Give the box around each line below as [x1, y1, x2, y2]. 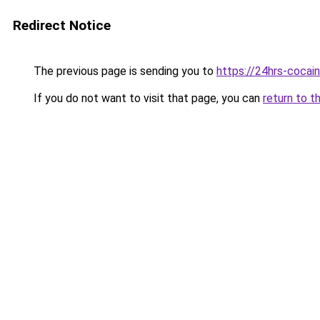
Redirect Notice [13, 17, 111, 34]
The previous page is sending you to [31, 64, 216, 78]
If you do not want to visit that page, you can [31, 91, 263, 105]
